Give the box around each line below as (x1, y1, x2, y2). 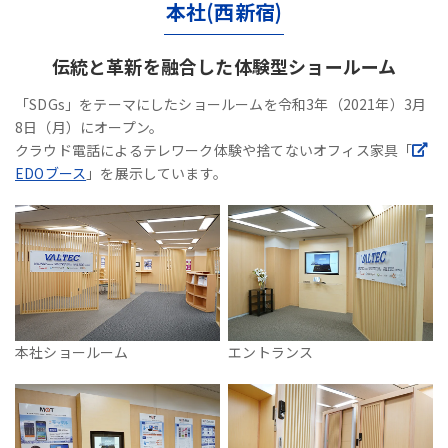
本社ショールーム (15, 342, 129, 363)
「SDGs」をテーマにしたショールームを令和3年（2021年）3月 (15, 94, 427, 114)
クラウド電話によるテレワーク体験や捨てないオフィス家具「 (15, 140, 413, 160)
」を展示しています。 (86, 163, 227, 183)
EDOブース (15, 163, 87, 183)
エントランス (228, 342, 314, 363)
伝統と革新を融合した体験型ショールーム (51, 53, 397, 79)
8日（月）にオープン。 (15, 117, 164, 137)
